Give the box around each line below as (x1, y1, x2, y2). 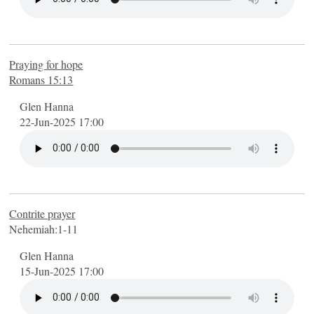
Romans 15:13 (9, 71, 74, 87)
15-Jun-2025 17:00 (20, 263, 104, 278)
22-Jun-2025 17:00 (20, 114, 104, 129)
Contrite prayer (9, 205, 76, 221)
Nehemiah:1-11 (9, 221, 78, 236)
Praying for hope (9, 56, 83, 71)
